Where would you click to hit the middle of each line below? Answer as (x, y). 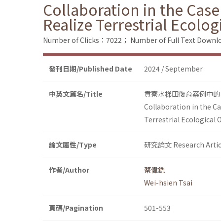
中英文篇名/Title (76, 94)
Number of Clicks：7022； (86, 40)
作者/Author (69, 170)
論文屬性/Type (73, 145)
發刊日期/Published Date (91, 69)
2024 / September (173, 69)
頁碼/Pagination (76, 208)
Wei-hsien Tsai (168, 183)
